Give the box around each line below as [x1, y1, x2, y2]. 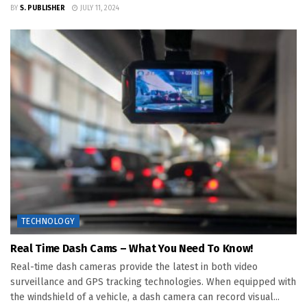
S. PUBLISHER [20, 3, 65, 12]
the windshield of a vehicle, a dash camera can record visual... [10, 291, 280, 303]
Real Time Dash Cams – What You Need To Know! [10, 241, 253, 255]
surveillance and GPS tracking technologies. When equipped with [10, 275, 296, 288]
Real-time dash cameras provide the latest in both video [10, 260, 258, 273]
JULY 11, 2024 [78, 3, 119, 12]
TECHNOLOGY [21, 216, 75, 226]
